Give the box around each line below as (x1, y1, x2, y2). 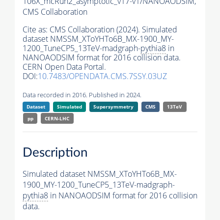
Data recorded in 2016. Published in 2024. (23, 90, 141, 100)
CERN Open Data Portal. (23, 61, 106, 73)
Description (23, 146, 88, 159)
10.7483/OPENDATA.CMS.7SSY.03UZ (38, 71, 167, 82)
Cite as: (23, 24, 50, 35)
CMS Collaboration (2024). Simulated (50, 24, 177, 35)
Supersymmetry (93, 103, 134, 110)
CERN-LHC (45, 115, 70, 122)
